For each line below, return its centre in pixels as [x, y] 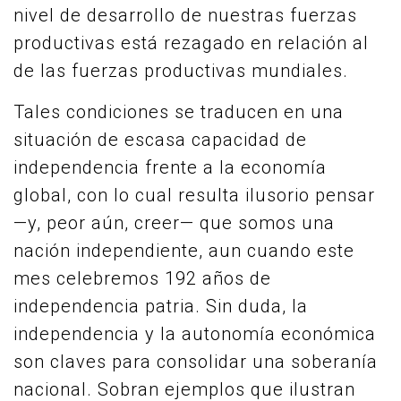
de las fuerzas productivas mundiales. [181, 71]
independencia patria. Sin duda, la [161, 306]
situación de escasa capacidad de [160, 140]
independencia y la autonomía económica [195, 334]
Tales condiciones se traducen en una [179, 112]
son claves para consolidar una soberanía [196, 362]
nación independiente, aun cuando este [184, 251]
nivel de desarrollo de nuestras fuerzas [185, 15]
